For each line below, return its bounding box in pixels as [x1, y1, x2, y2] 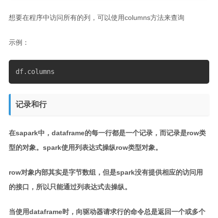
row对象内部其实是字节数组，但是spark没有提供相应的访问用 [8, 168, 203, 177]
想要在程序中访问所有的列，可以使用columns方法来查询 [8, 13, 184, 21]
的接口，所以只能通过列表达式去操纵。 [8, 183, 131, 191]
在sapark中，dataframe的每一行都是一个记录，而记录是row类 [8, 129, 206, 137]
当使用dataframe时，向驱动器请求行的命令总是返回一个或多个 [8, 208, 205, 216]
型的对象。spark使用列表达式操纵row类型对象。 [8, 144, 162, 152]
